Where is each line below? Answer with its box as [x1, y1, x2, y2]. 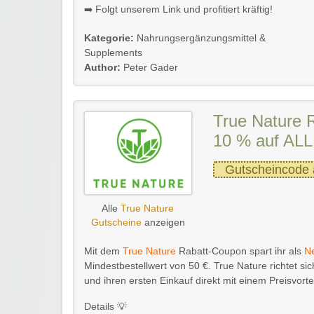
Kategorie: [84, 32, 134, 43]
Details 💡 [84, 301, 127, 312]
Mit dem [84, 245, 123, 257]
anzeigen [141, 217, 185, 228]
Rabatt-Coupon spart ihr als [176, 245, 304, 257]
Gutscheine [90, 217, 142, 228]
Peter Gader [121, 62, 178, 73]
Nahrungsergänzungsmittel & [137, 32, 266, 43]
